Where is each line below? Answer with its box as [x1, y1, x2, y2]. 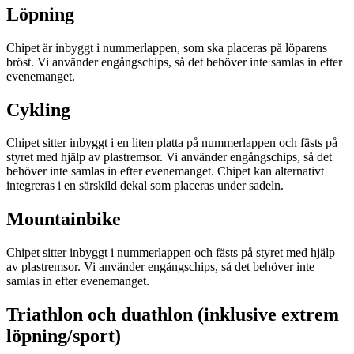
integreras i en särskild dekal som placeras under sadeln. [6, 179, 284, 193]
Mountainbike [6, 209, 121, 230]
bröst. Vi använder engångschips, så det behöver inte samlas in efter [6, 55, 342, 69]
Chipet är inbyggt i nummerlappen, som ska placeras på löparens [6, 40, 327, 55]
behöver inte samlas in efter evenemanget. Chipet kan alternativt [6, 164, 324, 179]
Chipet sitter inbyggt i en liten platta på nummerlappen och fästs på [6, 136, 337, 150]
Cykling [6, 99, 70, 120]
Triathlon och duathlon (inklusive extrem [6, 304, 339, 326]
